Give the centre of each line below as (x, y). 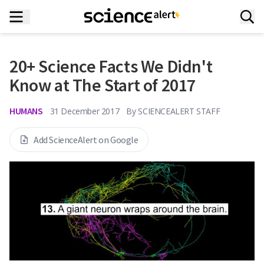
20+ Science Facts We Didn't (111, 66)
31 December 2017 (85, 111)
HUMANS (26, 111)
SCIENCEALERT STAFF (179, 111)
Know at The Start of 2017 (103, 85)
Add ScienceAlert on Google (86, 140)
